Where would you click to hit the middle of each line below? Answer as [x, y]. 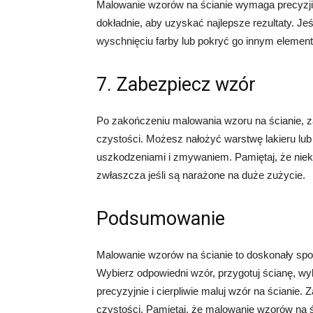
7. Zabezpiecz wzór [176, 85]
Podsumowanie [161, 219]
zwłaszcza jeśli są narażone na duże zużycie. [201, 175]
